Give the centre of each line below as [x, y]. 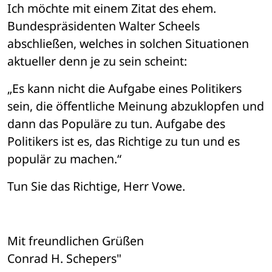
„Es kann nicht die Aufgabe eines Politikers [124, 89]
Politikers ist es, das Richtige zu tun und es [124, 141]
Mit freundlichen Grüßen [76, 241]
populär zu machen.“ [64, 159]
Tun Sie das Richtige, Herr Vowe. [96, 186]
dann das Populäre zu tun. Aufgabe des [116, 124]
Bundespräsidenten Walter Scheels [104, 26]
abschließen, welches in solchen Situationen [128, 44]
